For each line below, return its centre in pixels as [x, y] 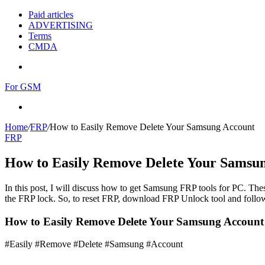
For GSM [23, 87]
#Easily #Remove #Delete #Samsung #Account [94, 244]
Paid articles [51, 14]
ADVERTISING [61, 25]
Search [41, 106]
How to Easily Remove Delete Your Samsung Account [152, 127]
